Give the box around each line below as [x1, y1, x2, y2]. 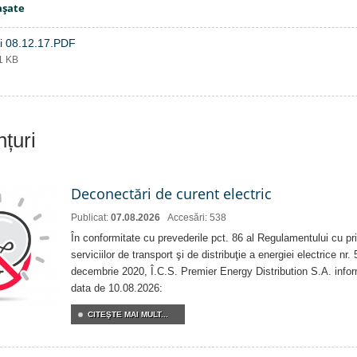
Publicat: [71, 212, 111, 223]
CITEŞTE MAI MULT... [88, 310, 168, 319]
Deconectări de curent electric [71, 184, 272, 203]
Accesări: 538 [167, 212, 226, 223]
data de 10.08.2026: [71, 282, 163, 294]
